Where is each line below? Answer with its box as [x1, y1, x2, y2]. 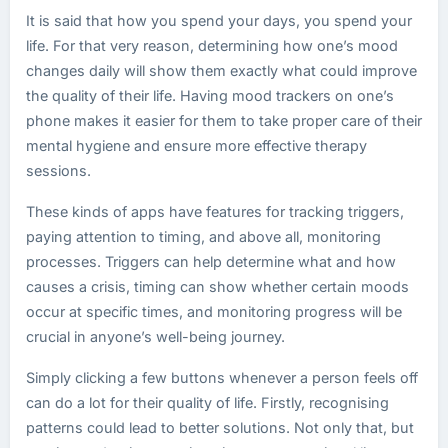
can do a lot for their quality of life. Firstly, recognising [26, 394, 389, 411]
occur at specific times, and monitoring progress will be [26, 303, 402, 320]
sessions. [26, 162, 91, 179]
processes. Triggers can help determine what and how [26, 253, 396, 270]
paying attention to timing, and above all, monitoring [26, 228, 381, 245]
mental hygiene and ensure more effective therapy [26, 137, 367, 154]
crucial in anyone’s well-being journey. [26, 328, 285, 345]
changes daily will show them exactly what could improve [26, 62, 417, 79]
